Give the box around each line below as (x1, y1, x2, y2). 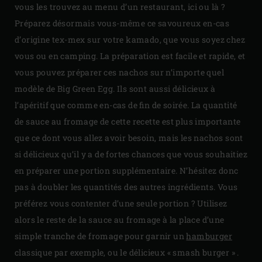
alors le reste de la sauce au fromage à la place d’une (15, 213, 225, 225)
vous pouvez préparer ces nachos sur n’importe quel (15, 66, 224, 78)
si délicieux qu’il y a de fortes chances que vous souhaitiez (15, 148, 247, 160)
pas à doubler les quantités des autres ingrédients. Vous (15, 181, 238, 192)
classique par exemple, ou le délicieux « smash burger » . (15, 246, 239, 258)
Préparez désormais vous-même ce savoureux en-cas (15, 17, 230, 29)
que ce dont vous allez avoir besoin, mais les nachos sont (15, 132, 243, 143)
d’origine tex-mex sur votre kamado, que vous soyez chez (15, 33, 245, 45)
